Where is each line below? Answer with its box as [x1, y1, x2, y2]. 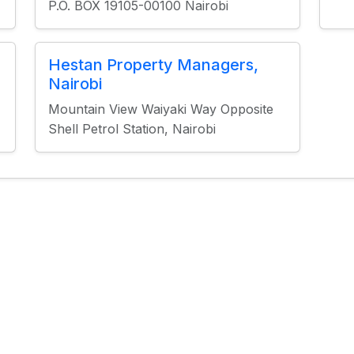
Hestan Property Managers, [47, 55, 258, 74]
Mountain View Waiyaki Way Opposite [47, 101, 273, 117]
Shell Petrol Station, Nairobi [47, 121, 216, 137]
